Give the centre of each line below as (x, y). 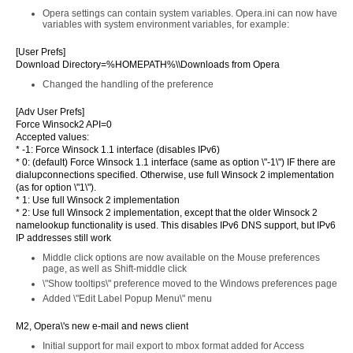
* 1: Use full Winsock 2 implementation (98, 200)
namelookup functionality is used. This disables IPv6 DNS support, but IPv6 (176, 225)
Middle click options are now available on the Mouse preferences (181, 258)
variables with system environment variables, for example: (166, 24)
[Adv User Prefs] (50, 112)
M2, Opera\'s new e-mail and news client (102, 326)
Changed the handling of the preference (128, 84)
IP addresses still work (63, 238)
